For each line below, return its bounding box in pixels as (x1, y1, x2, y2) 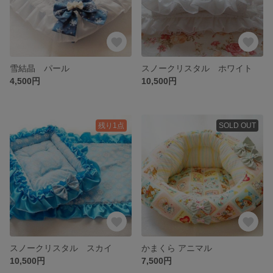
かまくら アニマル (141, 243, 212, 253)
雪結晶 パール (10, 63, 69, 73)
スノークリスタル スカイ (10, 243, 112, 253)
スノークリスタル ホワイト (141, 63, 252, 73)
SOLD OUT (219, 121, 256, 130)
